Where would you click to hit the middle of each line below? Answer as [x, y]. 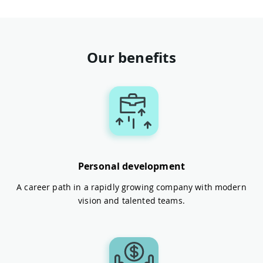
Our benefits [131, 57]
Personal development [131, 166]
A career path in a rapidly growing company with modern [131, 187]
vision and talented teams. [131, 200]
